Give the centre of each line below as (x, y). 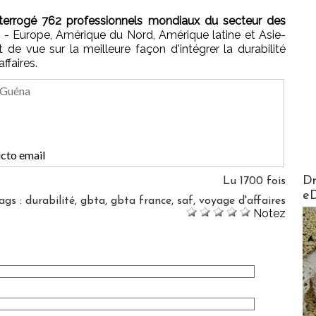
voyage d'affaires (242, 201)
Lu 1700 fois (254, 181)
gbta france (141, 201)
